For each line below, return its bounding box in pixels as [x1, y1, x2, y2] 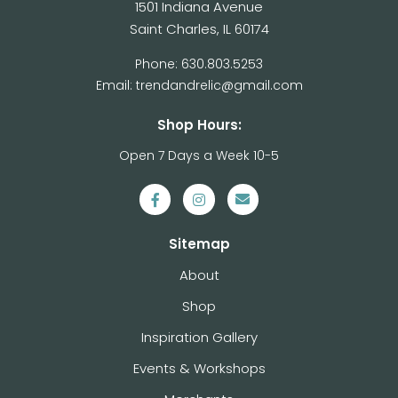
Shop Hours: [156, 115, 242, 134]
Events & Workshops [132, 359, 266, 378]
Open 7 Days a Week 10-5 [119, 147, 279, 164]
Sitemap [168, 235, 230, 254]
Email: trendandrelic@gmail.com [95, 76, 303, 94]
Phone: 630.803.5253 [135, 55, 263, 73]
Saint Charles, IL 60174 [129, 20, 269, 38]
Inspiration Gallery [140, 328, 258, 347]
